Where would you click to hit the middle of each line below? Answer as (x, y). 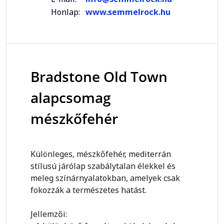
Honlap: (65, 12)
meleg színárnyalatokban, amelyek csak (105, 178)
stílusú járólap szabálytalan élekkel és (103, 166)
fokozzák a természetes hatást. (88, 190)
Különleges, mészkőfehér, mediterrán (101, 154)
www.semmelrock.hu (128, 12)
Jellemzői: (49, 214)
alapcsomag (71, 97)
